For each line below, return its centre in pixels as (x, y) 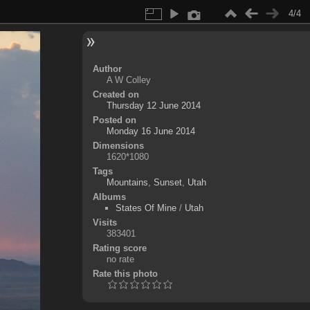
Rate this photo (125, 274)
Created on (116, 94)
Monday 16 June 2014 (151, 131)
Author (107, 69)
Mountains (127, 182)
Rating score (119, 248)
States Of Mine (146, 208)
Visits (104, 222)
